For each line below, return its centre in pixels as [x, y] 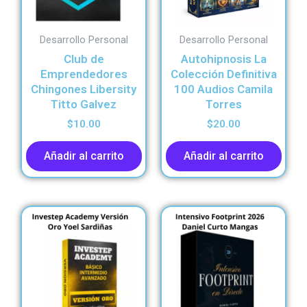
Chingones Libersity [84, 89]
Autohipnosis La [223, 59]
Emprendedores [84, 74]
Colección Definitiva [223, 74]
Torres [223, 105]
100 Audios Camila [223, 89]
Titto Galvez [84, 105]
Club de [84, 59]
